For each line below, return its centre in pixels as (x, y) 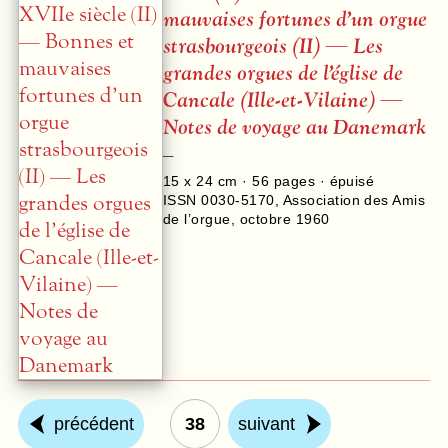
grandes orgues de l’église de (283, 74)
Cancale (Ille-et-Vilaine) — (283, 101)
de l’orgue (197, 218)
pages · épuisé (322, 180)
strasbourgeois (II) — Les (273, 47)
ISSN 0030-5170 (219, 199)
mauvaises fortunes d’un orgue (295, 20)
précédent (94, 424)
